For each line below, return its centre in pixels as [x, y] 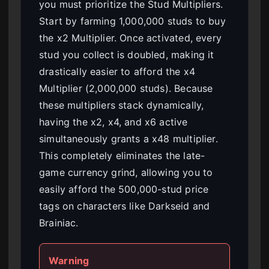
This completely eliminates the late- [122, 156]
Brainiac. [59, 223]
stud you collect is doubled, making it [127, 55]
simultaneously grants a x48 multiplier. [128, 139]
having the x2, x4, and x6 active [113, 122]
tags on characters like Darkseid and [125, 206]
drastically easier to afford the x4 [117, 72]
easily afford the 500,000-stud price [124, 189]
